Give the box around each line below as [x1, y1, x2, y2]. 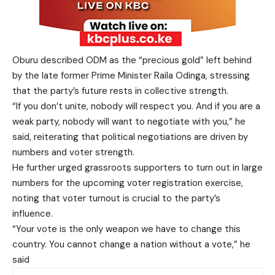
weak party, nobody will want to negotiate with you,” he [12, 115, 246, 128]
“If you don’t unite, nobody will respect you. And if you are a [12, 100, 260, 112]
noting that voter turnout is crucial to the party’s [12, 192, 220, 204]
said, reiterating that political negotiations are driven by [12, 131, 248, 143]
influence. [12, 207, 53, 220]
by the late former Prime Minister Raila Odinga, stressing [12, 69, 250, 82]
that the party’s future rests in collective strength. [12, 85, 228, 97]
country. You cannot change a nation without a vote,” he [12, 238, 250, 250]
